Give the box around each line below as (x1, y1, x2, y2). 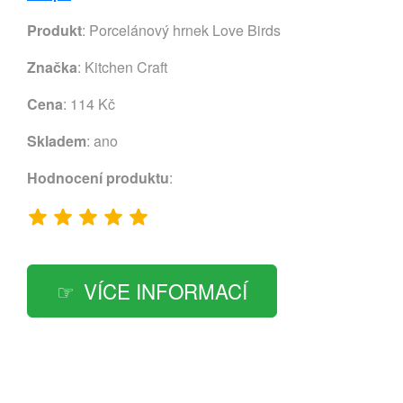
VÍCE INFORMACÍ (84, 275, 247, 305)
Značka (27, 57, 77, 77)
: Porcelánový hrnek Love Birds (82, 20, 281, 40)
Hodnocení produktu (27, 167, 169, 188)
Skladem (27, 130, 86, 151)
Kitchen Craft (85, 57, 167, 77)
